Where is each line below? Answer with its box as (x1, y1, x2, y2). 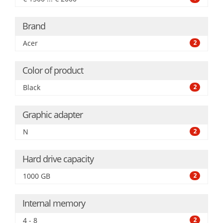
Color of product (22, 64, 83, 76)
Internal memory (22, 197, 85, 209)
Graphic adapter (22, 109, 83, 120)
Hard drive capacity (22, 153, 94, 165)
